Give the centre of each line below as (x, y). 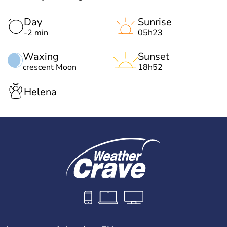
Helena (40, 92)
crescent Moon (50, 67)
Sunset (154, 56)
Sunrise (155, 22)
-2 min (36, 33)
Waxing (41, 56)
